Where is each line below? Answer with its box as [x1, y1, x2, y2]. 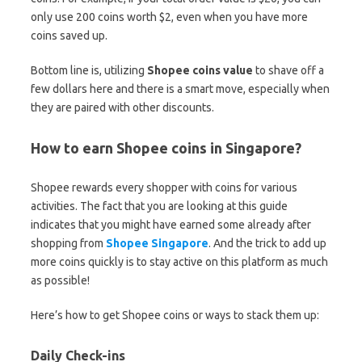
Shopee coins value [147, 63, 253, 77]
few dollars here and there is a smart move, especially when [31, 82, 330, 95]
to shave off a [253, 63, 324, 77]
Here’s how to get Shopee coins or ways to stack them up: [31, 308, 319, 322]
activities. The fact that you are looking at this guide [31, 199, 288, 213]
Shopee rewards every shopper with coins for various [31, 180, 297, 194]
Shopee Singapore [106, 236, 208, 250]
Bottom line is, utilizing [31, 63, 147, 77]
